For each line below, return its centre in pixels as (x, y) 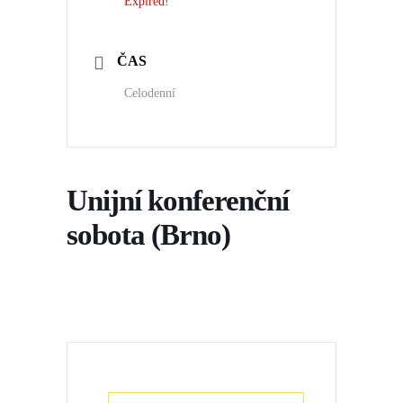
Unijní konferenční (178, 201)
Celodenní (150, 93)
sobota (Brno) (148, 235)
